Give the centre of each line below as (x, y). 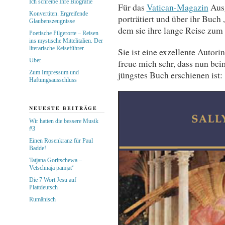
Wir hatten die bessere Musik (64, 121)
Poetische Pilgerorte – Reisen (64, 33)
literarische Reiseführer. (57, 48)
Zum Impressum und (54, 72)
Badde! (37, 148)
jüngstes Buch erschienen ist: (170, 75)
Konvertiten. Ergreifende (58, 13)
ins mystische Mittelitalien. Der (66, 40)
